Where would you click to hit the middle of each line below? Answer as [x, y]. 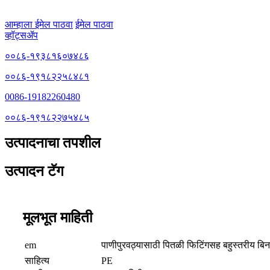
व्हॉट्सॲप [21, 36]
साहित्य [37, 261]
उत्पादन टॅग [34, 171]
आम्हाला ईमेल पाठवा [39, 25]
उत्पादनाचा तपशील [53, 143]
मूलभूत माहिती [58, 218]
